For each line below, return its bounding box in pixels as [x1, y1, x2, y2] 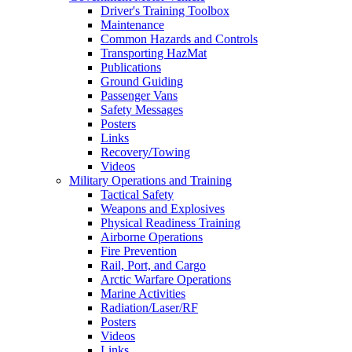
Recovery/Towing [101, 145, 190, 159]
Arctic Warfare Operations [101, 273, 231, 287]
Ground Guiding [101, 75, 183, 89]
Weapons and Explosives [101, 202, 225, 216]
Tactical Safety [101, 188, 174, 202]
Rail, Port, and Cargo [101, 258, 206, 273]
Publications [101, 60, 161, 75]
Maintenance [101, 18, 164, 32]
